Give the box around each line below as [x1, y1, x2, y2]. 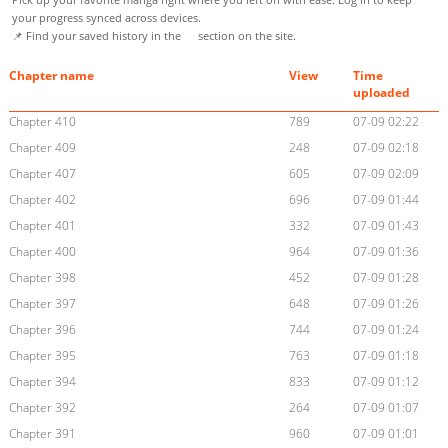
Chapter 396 [8, 321, 76, 339]
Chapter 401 [8, 217, 76, 235]
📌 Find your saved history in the [12, 28, 184, 44]
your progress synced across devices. [12, 10, 201, 26]
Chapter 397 [8, 295, 76, 313]
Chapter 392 [8, 399, 76, 417]
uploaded [353, 84, 411, 102]
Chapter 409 [8, 139, 76, 157]
